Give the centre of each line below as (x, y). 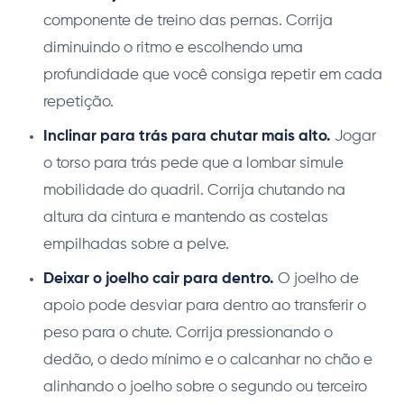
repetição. (78, 102)
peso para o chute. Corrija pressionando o (188, 333)
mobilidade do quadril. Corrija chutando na (194, 190)
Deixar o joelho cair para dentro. (159, 279)
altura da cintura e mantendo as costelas (186, 217)
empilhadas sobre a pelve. (136, 244)
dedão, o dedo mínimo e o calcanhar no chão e (208, 360)
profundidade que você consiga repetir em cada (213, 75)
